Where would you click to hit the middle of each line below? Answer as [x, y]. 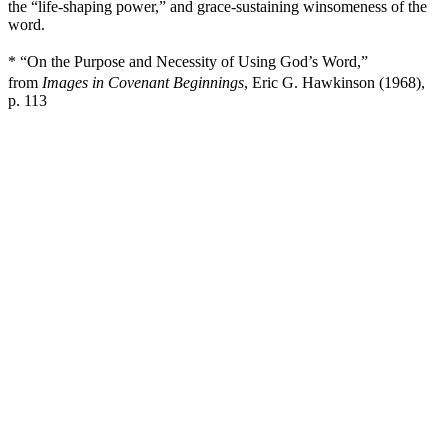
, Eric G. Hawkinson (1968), [334, 82]
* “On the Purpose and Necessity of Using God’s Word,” [188, 61]
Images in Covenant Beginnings [143, 82]
